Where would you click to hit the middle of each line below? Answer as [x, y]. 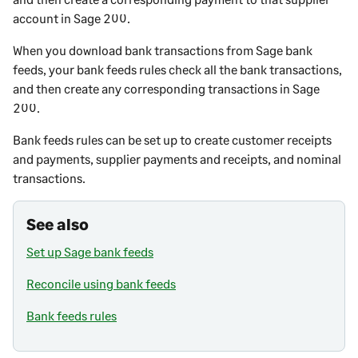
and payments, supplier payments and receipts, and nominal [177, 159]
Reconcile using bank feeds [101, 284]
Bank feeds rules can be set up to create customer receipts [172, 140]
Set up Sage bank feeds [90, 252]
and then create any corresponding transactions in [153, 89]
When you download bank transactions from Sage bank [163, 50]
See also [58, 224]
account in [43, 18]
